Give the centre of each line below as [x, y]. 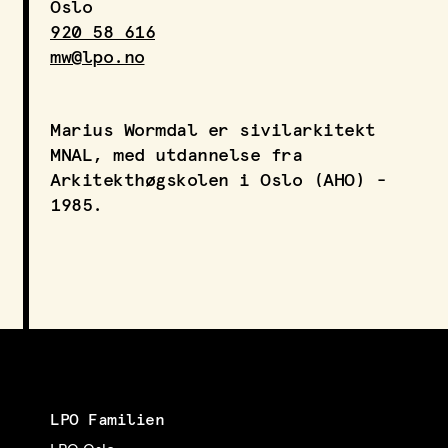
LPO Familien [107, 419]
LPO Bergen [92, 43]
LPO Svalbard [96, 18]
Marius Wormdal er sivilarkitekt [213, 130]
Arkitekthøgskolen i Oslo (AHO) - [218, 180]
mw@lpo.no [97, 57]
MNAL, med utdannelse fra [176, 155]
